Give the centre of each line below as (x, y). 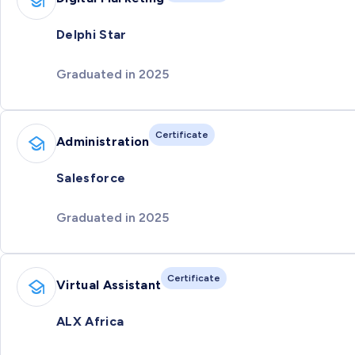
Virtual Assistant (109, 285)
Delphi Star (92, 34)
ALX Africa (90, 321)
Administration (103, 142)
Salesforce (91, 177)
